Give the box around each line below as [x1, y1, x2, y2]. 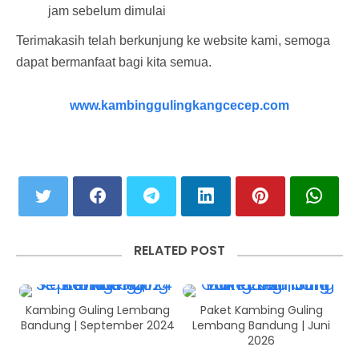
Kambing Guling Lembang [26, 301, 170, 318]
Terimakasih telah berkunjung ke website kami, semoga [16, 33, 330, 47]
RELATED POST [134, 240, 225, 260]
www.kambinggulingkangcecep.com [70, 98, 289, 112]
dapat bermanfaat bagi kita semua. [16, 54, 212, 69]
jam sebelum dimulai [48, 3, 166, 18]
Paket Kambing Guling [200, 301, 323, 318]
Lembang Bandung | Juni [192, 317, 330, 333]
